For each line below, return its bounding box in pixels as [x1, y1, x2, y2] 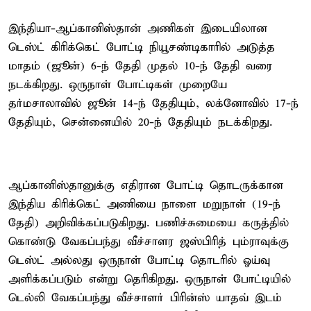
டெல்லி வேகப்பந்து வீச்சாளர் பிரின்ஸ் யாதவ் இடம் [8, 290, 282, 305]
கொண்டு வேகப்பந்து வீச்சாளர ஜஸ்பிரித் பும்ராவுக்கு [8, 234, 289, 249]
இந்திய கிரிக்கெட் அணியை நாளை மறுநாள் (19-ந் [8, 196, 280, 212]
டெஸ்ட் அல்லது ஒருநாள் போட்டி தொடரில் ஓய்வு [8, 253, 270, 268]
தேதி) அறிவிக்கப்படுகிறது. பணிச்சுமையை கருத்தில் [8, 215, 289, 230]
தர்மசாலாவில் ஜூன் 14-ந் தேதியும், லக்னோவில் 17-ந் [8, 96, 299, 111]
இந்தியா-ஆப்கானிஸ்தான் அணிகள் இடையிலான [8, 21, 267, 36]
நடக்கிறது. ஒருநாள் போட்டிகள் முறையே [8, 77, 227, 92]
